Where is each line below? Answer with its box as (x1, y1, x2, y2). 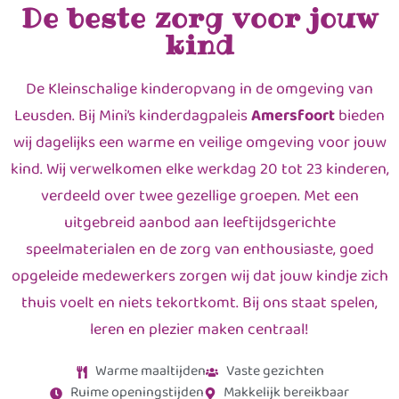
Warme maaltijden (95, 360, 206, 384)
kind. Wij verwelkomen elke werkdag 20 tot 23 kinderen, (10, 157, 389, 183)
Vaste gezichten (225, 360, 324, 384)
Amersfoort (251, 103, 335, 130)
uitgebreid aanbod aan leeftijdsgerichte (63, 210, 336, 237)
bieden (335, 103, 385, 130)
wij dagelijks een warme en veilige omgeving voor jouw (12, 130, 387, 157)
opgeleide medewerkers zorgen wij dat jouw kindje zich (11, 264, 388, 290)
